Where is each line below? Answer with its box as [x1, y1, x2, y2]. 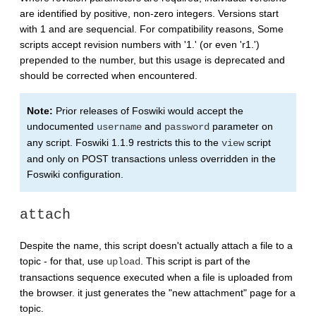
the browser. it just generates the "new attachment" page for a [20, 286, 296, 298]
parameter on [209, 121, 273, 133]
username [97, 121, 142, 133]
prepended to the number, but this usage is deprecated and [20, 54, 285, 66]
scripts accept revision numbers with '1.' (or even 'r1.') [20, 39, 260, 51]
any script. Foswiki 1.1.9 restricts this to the [27, 137, 221, 149]
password [164, 121, 209, 133]
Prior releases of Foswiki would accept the [53, 105, 243, 117]
